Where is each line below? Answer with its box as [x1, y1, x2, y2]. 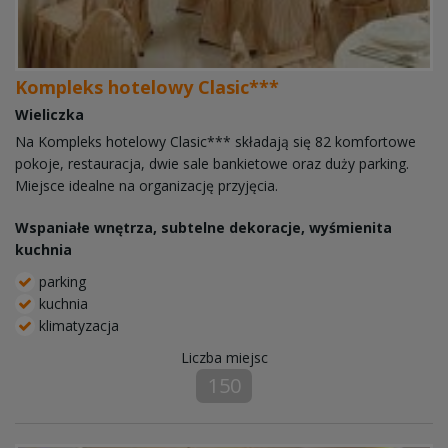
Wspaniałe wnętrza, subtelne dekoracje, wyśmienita [15, 218, 392, 238]
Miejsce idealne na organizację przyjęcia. [15, 176, 278, 196]
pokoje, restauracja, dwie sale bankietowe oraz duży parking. [15, 154, 409, 174]
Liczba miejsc [180, 348, 268, 368]
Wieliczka [15, 105, 84, 125]
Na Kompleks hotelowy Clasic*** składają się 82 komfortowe [15, 132, 416, 152]
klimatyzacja [35, 316, 119, 336]
